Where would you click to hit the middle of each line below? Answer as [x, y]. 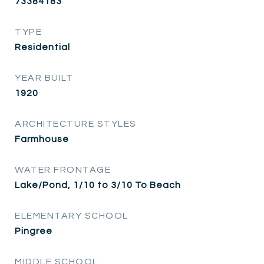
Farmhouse [42, 139]
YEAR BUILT [44, 77]
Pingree [34, 231]
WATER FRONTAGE [63, 169]
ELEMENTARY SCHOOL [72, 215]
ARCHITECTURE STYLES [76, 123]
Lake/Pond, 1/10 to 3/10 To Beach [98, 185]
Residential [42, 47]
